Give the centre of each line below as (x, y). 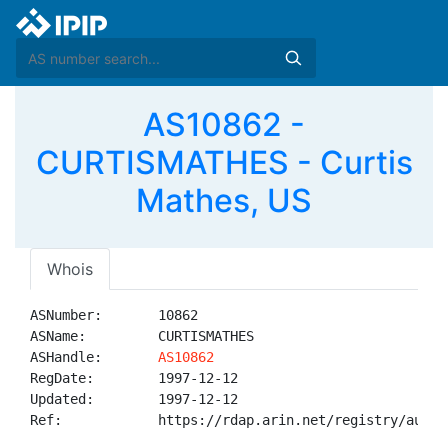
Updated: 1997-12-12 (134, 399)
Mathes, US (224, 200)
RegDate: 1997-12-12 (134, 378)
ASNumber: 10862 (114, 315)
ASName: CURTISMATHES (142, 336)
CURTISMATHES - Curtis (224, 162)
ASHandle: (94, 357)
